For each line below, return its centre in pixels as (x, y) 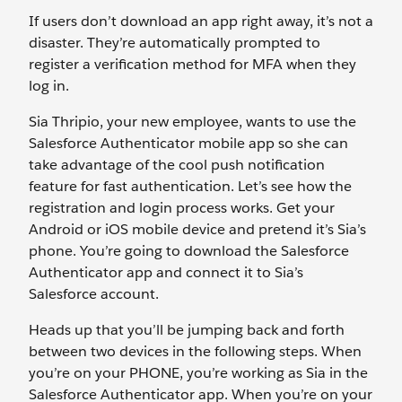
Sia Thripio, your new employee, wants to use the (192, 122)
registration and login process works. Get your (182, 208)
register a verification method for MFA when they (192, 65)
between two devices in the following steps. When (195, 352)
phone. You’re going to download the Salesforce (189, 251)
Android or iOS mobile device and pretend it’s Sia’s (197, 230)
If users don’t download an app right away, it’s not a (201, 22)
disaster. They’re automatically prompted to (175, 43)
